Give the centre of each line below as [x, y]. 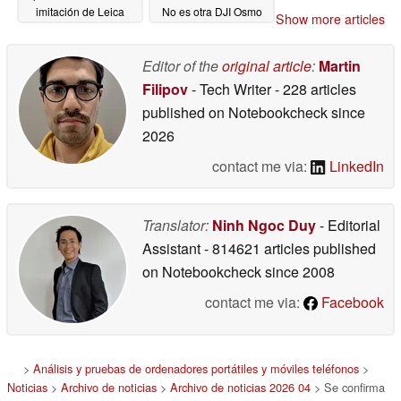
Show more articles [330, 18]
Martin [340, 65]
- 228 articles [316, 89]
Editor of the [182, 65]
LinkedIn [355, 166]
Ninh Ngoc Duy [264, 225]
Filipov [165, 89]
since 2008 [298, 271]
